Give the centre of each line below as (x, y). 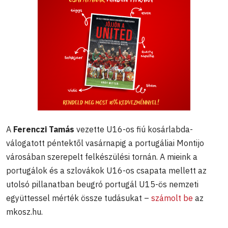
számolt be (172, 198)
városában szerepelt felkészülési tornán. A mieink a (102, 156)
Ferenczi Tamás (45, 129)
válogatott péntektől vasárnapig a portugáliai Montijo (105, 143)
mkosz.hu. (24, 211)
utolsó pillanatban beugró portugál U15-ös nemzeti (102, 184)
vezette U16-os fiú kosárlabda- (135, 129)
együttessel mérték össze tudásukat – (79, 198)
